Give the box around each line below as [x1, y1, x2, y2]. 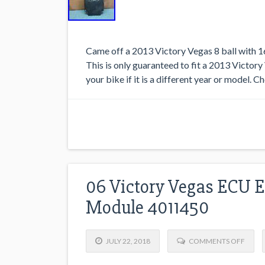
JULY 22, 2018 [102, 237, 150, 245]
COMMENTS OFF [189, 237, 245, 245]
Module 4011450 [86, 195, 209, 219]
